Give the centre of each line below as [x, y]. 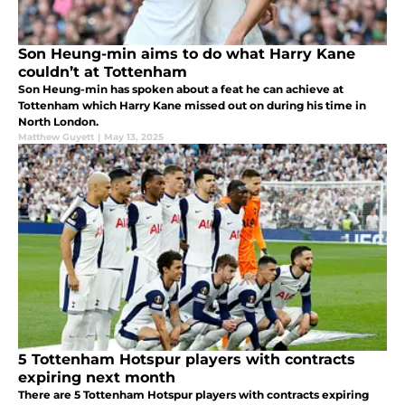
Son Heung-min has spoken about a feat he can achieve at [181, 89]
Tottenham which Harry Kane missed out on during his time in [192, 106]
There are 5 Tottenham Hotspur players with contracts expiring [193, 395]
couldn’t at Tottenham [103, 72]
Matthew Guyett [56, 137]
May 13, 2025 [134, 137]
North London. [58, 122]
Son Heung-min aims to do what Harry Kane [187, 54]
